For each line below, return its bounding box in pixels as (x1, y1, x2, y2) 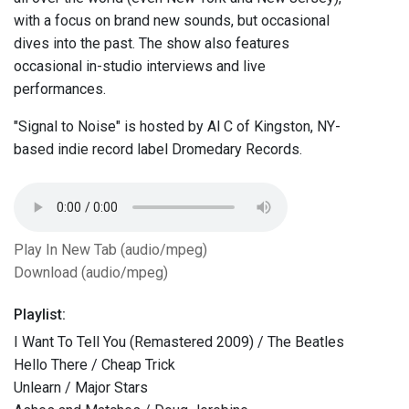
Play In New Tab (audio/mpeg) (14, 241, 207, 259)
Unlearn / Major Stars (14, 379, 148, 397)
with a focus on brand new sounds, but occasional (14, 12, 330, 30)
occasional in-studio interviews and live (14, 58, 266, 76)
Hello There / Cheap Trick (14, 356, 175, 374)
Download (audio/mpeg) (14, 264, 168, 282)
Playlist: (14, 306, 66, 324)
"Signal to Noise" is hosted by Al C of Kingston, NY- (14, 118, 341, 136)
